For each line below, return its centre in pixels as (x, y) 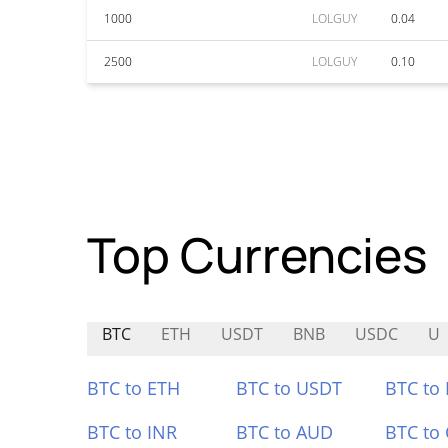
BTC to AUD (284, 432)
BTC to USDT (288, 388)
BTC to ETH (133, 388)
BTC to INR (132, 432)
